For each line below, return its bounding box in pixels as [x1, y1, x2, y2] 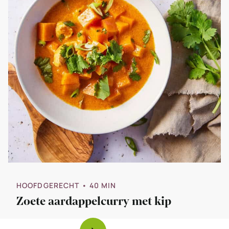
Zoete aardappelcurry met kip [16, 193, 171, 209]
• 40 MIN [81, 180, 117, 190]
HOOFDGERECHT [16, 180, 80, 190]
